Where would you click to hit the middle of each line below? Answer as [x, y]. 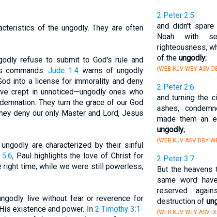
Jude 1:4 [63, 70]
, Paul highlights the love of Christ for [77, 156]
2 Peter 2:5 [175, 15]
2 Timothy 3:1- [119, 209]
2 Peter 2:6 [175, 87]
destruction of [181, 201]
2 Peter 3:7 [175, 159]
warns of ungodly [111, 70]
